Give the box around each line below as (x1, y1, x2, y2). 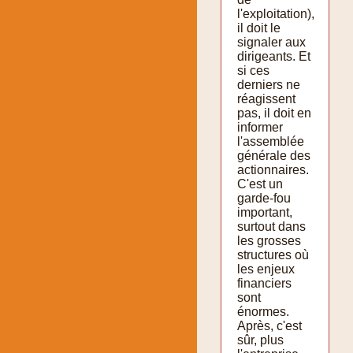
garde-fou (237, 191, 291, 205)
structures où (237, 247, 309, 262)
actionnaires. (237, 162, 309, 176)
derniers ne (237, 77, 300, 91)
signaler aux (237, 35, 306, 49)
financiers (237, 276, 292, 290)
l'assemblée (237, 134, 304, 148)
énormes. (237, 304, 289, 318)
